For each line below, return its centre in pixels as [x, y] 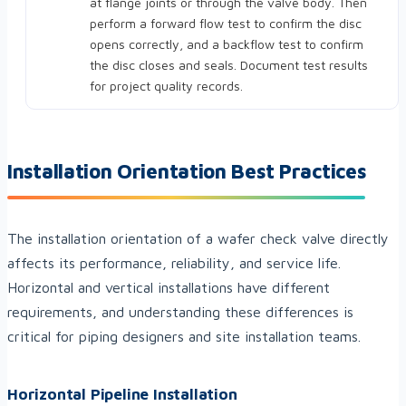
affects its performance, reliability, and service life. [174, 263]
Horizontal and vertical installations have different [169, 288]
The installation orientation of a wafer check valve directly [198, 239]
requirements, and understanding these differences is [180, 312]
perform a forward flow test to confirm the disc [226, 24]
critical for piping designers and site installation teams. [184, 337]
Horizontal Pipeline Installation [122, 395]
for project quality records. [166, 86]
